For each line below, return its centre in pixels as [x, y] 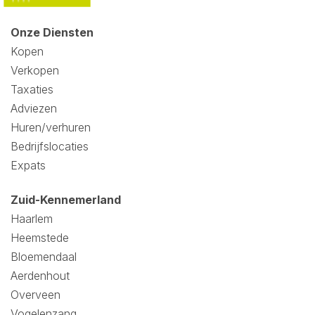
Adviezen [34, 108]
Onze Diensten [52, 32]
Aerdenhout [40, 275]
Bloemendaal [44, 256]
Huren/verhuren [51, 127]
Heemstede [40, 237]
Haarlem [32, 218]
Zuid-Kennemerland [66, 199]
